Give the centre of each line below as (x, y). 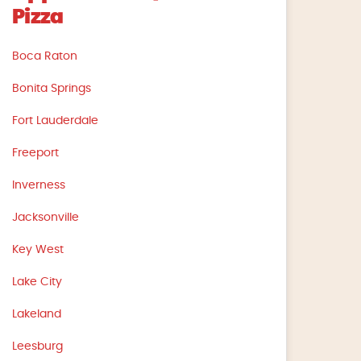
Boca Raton (45, 56)
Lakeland (37, 314)
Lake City (37, 282)
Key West (38, 249)
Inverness (39, 185)
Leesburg (38, 346)
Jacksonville (46, 217)
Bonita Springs (52, 88)
